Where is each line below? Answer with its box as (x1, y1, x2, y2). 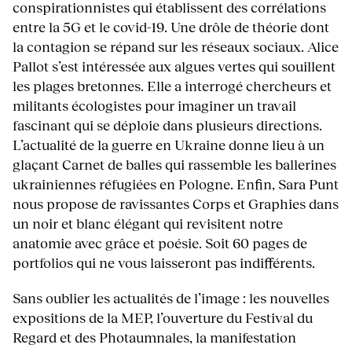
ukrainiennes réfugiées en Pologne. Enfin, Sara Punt (13, 174, 339, 192)
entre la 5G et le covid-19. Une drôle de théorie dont (13, 17, 329, 35)
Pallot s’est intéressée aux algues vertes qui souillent (13, 57, 335, 75)
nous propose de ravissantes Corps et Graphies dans (13, 194, 339, 212)
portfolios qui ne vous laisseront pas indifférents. (13, 253, 315, 271)
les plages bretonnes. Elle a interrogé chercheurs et (13, 76, 332, 94)
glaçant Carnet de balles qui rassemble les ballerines (13, 155, 336, 173)
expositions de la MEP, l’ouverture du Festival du (13, 309, 313, 327)
